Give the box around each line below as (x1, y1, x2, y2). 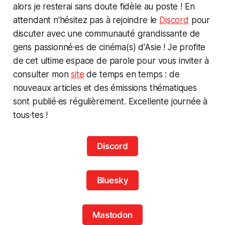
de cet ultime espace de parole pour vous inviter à (13, 55, 209, 66)
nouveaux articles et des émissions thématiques (13, 82, 197, 93)
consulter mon (13, 69, 71, 79)
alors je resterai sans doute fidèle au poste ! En (13, 1, 195, 12)
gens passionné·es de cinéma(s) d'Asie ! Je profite (13, 42, 206, 52)
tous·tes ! (13, 109, 48, 120)
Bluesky (96, 175, 129, 186)
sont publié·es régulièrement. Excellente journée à (13, 96, 208, 106)
